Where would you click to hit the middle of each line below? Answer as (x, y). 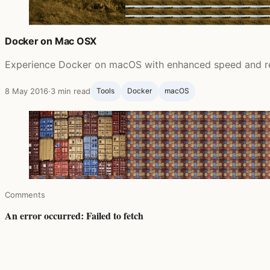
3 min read (71, 91)
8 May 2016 (27, 91)
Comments (25, 195)
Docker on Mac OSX (51, 41)
